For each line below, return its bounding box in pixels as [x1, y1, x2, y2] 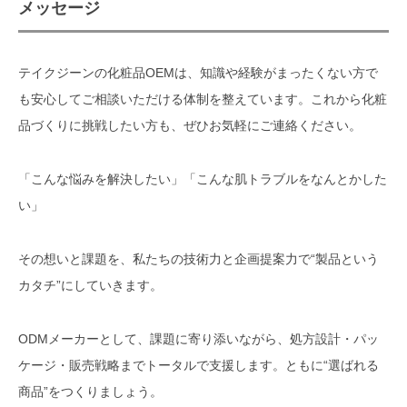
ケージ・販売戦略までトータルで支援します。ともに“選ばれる [18, 357, 379, 372]
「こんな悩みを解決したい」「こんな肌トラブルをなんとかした [18, 171, 387, 186]
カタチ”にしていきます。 [18, 277, 163, 293]
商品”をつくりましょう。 [18, 383, 163, 399]
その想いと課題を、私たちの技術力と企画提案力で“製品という [18, 251, 379, 266]
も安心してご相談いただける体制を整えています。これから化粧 [18, 91, 387, 106]
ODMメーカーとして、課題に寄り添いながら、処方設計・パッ [18, 331, 379, 346]
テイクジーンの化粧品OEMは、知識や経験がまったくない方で [18, 65, 378, 80]
